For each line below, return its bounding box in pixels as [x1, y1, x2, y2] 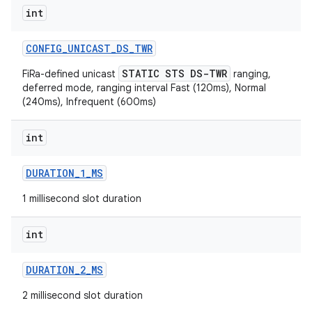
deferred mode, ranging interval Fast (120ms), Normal [22, 81, 266, 94]
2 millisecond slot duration [22, 289, 143, 302]
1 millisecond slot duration [22, 192, 141, 205]
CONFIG [26, 42, 62, 55]
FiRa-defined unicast [22, 68, 118, 80]
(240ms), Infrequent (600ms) [22, 95, 156, 108]
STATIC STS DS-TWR [122, 67, 227, 80]
